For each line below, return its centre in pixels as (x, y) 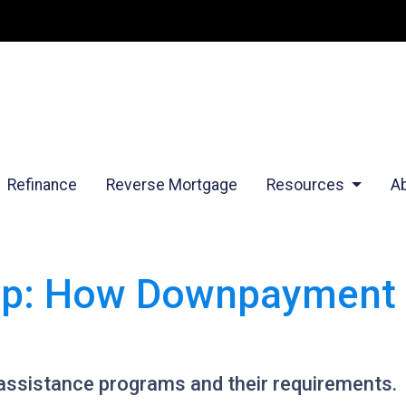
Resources (307, 185)
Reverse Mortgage (171, 185)
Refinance (42, 185)
